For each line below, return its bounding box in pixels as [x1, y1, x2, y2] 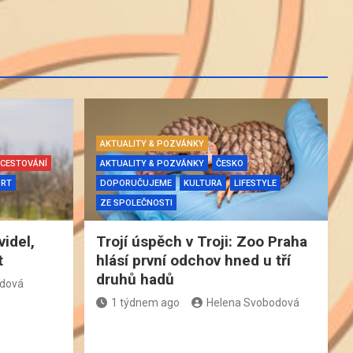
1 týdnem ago [110, 295, 180, 309]
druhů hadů [95, 269, 174, 288]
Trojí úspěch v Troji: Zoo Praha [95, 232, 307, 251]
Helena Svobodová [206, 295, 299, 309]
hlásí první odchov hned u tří [95, 251, 291, 269]
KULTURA [183, 177, 222, 188]
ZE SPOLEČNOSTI [99, 197, 173, 208]
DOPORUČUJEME [99, 177, 172, 188]
